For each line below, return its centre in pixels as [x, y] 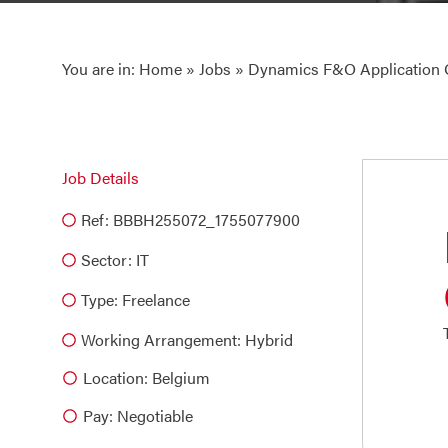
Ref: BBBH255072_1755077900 [190, 219]
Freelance [156, 299]
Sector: [106, 259]
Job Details [100, 177]
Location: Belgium [146, 377]
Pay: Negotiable [138, 415]
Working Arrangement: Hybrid [187, 339]
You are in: [100, 68]
